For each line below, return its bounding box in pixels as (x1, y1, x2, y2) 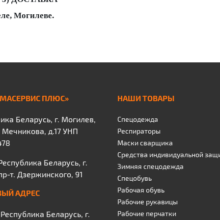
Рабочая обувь (117, 186, 165, 194)
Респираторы (117, 127, 161, 135)
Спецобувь (117, 174, 152, 182)
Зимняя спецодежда (117, 162, 184, 170)
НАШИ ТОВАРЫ (117, 93, 174, 103)
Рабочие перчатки (117, 209, 176, 218)
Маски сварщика (117, 138, 173, 147)
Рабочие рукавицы (117, 197, 178, 206)
